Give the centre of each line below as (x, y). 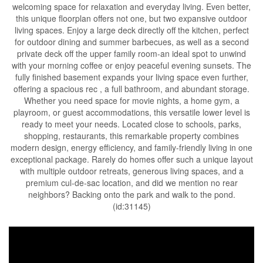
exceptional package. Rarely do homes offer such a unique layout (131, 159)
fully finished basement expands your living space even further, (131, 77)
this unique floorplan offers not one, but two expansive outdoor (131, 18)
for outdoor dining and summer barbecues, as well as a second (131, 42)
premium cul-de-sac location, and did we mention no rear (131, 183)
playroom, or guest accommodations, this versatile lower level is (131, 112)
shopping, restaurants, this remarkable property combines (131, 136)
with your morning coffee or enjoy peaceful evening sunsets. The (131, 65)
